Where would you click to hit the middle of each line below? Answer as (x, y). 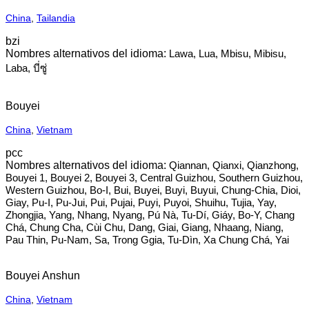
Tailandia (56, 18)
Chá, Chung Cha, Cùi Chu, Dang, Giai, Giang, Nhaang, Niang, (144, 227)
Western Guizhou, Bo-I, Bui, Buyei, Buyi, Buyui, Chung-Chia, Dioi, (153, 190)
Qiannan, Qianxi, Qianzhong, (234, 165)
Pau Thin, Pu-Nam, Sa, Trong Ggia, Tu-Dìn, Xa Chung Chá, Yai (147, 240)
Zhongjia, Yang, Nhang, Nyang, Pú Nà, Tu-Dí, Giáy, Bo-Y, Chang (150, 215)
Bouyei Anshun (43, 276)
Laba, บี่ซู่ (26, 68)
